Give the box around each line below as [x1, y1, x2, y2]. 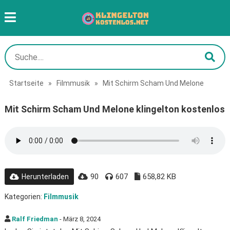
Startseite [9, 79, 44, 87]
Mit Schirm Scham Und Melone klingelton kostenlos [4, 104, 225, 114]
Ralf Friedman [11, 215, 58, 223]
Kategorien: [4, 193, 44, 201]
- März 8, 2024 [57, 215, 101, 223]
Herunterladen [21, 172, 69, 181]
